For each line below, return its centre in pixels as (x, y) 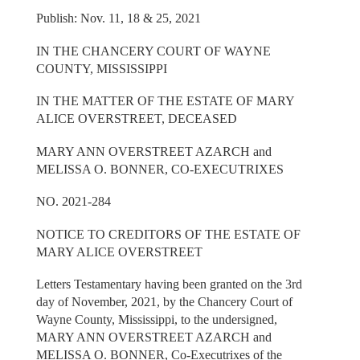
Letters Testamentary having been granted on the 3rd (169, 284)
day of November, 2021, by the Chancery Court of (164, 302)
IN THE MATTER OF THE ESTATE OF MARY (165, 101)
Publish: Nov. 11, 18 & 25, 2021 (118, 18)
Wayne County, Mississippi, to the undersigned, (156, 320)
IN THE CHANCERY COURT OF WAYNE (153, 51)
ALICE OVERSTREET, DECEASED (136, 119)
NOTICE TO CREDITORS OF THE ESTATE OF (168, 234)
